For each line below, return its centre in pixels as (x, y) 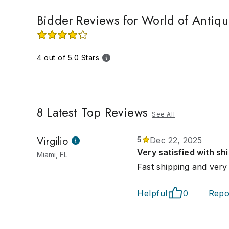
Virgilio (53, 141)
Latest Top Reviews (96, 112)
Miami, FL (52, 155)
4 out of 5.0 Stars (68, 58)
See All (164, 114)
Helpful (152, 193)
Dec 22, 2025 (176, 140)
